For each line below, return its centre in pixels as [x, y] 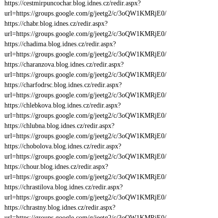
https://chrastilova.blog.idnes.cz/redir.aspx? [63, 187]
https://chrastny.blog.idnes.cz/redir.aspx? [60, 208]
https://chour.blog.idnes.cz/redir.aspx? [56, 167]
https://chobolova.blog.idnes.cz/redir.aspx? [63, 146]
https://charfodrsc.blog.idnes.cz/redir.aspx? [63, 85]
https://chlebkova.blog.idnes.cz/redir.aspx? [62, 105]
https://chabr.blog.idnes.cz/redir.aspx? [56, 24]
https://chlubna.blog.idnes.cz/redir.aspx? [59, 126]
